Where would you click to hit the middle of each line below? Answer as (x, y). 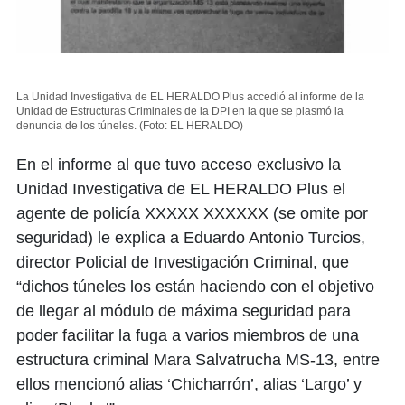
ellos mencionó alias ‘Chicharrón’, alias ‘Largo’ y (189, 384)
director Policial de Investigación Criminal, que (183, 262)
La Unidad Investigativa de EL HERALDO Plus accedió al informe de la (190, 96)
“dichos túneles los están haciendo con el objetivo (195, 286)
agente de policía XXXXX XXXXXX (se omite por (192, 213)
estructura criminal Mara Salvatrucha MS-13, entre (198, 359)
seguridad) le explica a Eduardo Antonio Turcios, (191, 237)
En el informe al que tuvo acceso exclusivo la (179, 164)
